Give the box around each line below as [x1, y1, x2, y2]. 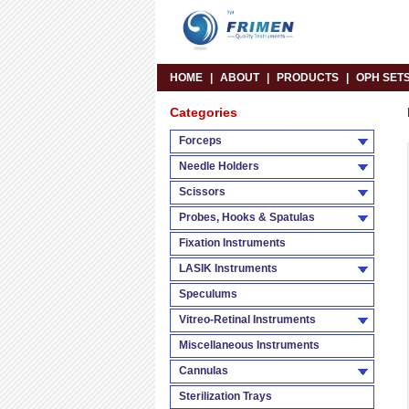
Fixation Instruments [179, 236, 286, 249]
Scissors [179, 185, 225, 198]
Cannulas [179, 364, 228, 377]
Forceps [179, 134, 222, 147]
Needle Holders [179, 160, 259, 173]
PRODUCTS [277, 71, 339, 84]
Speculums [179, 288, 237, 300]
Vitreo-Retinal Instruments [179, 313, 316, 326]
